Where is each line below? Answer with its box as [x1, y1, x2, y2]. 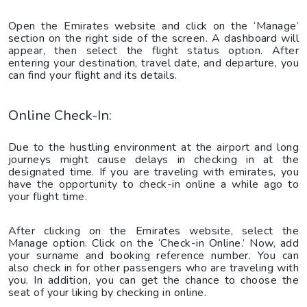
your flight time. [8, 188, 88, 204]
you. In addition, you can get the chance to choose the [8, 272, 299, 288]
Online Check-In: [8, 106, 112, 125]
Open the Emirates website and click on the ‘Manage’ [8, 18, 299, 34]
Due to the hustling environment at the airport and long [8, 139, 299, 155]
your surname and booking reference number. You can [8, 247, 299, 263]
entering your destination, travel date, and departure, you [8, 55, 299, 71]
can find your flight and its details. [8, 67, 177, 83]
